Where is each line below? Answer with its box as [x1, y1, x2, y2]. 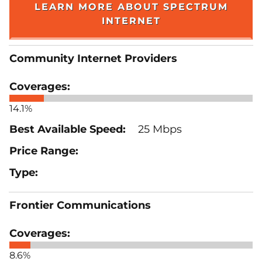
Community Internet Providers [9, 51, 177, 65]
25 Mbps [135, 122, 182, 136]
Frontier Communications [9, 198, 151, 212]
